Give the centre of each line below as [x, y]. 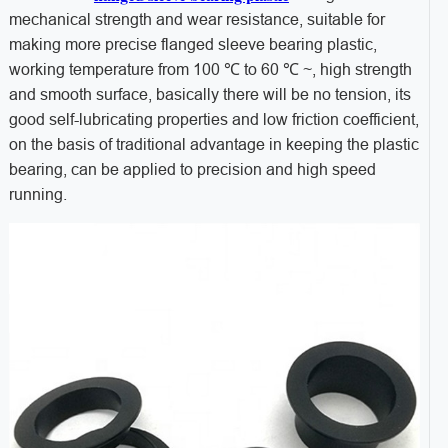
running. [37, 195]
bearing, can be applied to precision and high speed [192, 170]
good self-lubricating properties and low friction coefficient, [213, 120]
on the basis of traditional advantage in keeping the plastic [213, 145]
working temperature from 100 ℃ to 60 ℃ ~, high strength [210, 70]
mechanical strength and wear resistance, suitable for [196, 20]
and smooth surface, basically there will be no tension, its [209, 95]
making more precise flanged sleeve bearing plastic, [192, 45]
